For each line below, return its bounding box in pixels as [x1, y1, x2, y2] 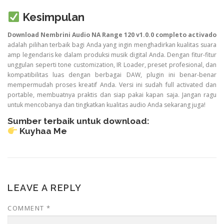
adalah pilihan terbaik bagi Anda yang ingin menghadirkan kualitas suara [7, 40, 216, 49]
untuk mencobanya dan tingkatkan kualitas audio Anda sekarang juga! [7, 100, 205, 109]
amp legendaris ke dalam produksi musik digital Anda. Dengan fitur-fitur [7, 50, 216, 59]
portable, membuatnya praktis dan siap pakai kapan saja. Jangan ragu [7, 90, 216, 99]
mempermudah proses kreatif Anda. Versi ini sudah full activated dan [7, 80, 216, 89]
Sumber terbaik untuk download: [7, 116, 149, 126]
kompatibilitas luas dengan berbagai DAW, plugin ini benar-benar [7, 70, 216, 79]
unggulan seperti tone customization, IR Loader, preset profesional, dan [7, 60, 216, 69]
